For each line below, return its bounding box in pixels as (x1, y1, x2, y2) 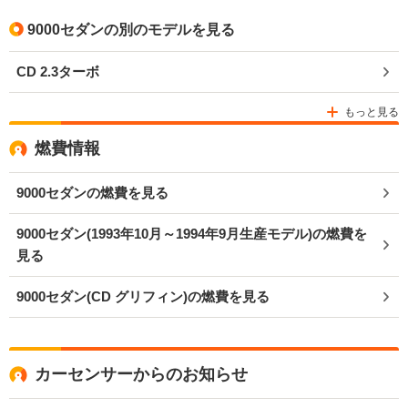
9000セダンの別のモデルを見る (27, 22, 235, 38)
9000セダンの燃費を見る (16, 185, 168, 201)
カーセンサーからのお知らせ (35, 365, 248, 384)
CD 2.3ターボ (16, 64, 99, 80)
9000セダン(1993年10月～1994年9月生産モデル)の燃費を (16, 226, 367, 242)
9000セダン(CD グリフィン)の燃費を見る (16, 289, 270, 305)
